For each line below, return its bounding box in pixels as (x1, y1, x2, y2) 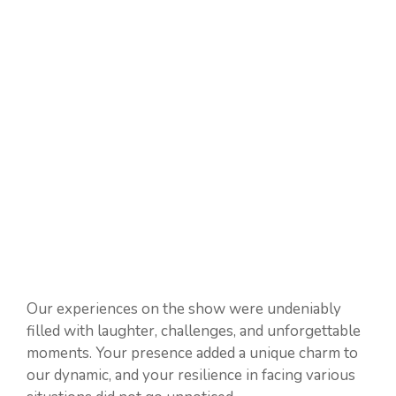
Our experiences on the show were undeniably (27, 299, 341, 319)
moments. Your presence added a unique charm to (27, 343, 358, 363)
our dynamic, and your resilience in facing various (27, 365, 355, 385)
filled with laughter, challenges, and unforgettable (27, 321, 361, 341)
